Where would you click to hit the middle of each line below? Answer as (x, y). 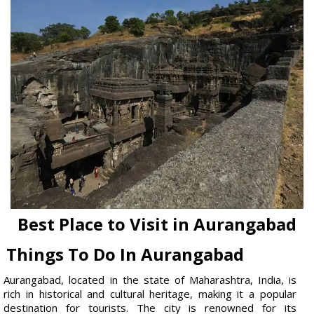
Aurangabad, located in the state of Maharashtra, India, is (150, 279)
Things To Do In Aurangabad (125, 254)
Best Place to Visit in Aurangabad (157, 224)
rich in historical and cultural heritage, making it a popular (150, 293)
